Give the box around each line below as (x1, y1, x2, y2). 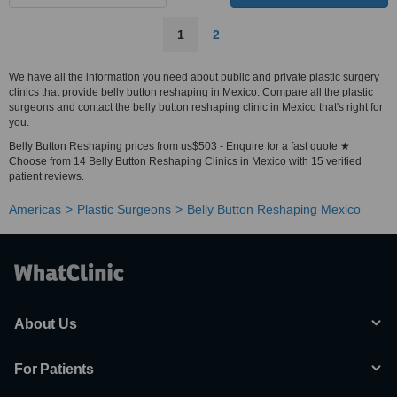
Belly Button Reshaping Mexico (187, 202, 361, 216)
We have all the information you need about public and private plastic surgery (9, 71, 379, 83)
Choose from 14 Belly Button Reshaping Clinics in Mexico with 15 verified (9, 155, 362, 167)
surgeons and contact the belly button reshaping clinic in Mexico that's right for (9, 101, 383, 113)
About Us (14, 316, 77, 331)
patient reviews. (9, 170, 84, 183)
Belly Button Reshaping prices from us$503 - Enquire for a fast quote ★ (9, 140, 350, 152)
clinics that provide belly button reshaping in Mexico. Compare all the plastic (9, 86, 373, 98)
